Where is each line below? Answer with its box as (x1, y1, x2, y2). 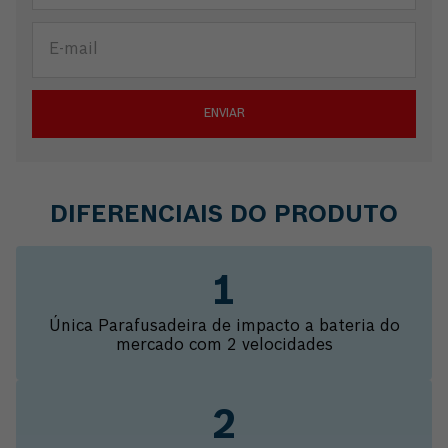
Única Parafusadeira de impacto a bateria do (48, 319, 400, 335)
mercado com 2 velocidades (115, 338, 333, 354)
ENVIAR (203, 107, 245, 120)
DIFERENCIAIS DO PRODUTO (50, 204, 398, 228)
